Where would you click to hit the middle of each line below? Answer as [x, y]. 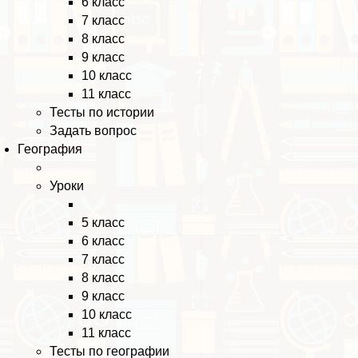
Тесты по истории [102, 113]
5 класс [103, 223]
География [50, 149]
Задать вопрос [93, 131]
